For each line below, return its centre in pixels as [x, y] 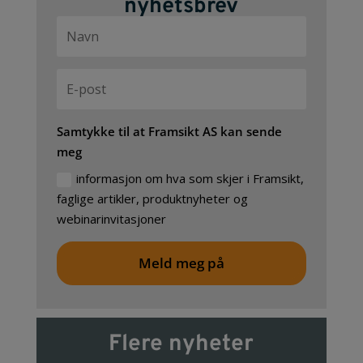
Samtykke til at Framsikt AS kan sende [169, 132]
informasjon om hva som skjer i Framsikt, [190, 178]
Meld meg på [181, 263]
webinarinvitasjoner [111, 218]
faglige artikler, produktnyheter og [152, 198]
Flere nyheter [181, 344]
